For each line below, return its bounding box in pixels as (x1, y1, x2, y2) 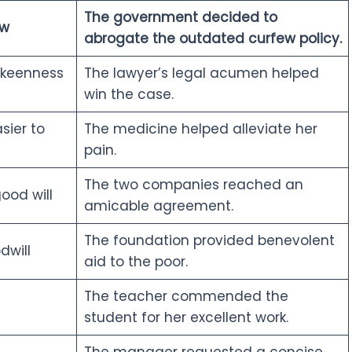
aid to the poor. (83, 251, 188, 271)
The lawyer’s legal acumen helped (83, 63, 319, 82)
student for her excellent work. (83, 307, 288, 327)
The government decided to (83, 7, 277, 27)
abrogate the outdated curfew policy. (83, 28, 342, 48)
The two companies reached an (83, 174, 303, 194)
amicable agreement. (83, 196, 233, 215)
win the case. (83, 84, 174, 104)
